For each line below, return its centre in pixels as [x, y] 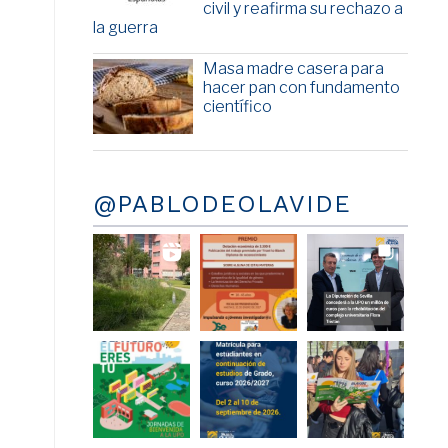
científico [237, 107]
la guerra [125, 28]
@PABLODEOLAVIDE [221, 204]
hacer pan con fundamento [301, 88]
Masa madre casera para [293, 69]
